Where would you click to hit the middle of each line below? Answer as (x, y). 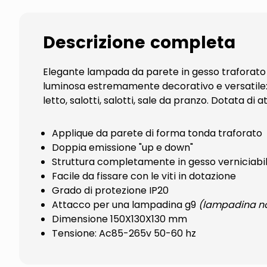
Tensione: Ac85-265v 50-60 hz (124, 233)
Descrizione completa (139, 44)
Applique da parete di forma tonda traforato (157, 133)
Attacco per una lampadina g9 (125, 205)
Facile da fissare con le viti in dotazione (144, 176)
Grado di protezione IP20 (110, 190)
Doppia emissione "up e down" (122, 148)
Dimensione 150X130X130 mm (119, 219)
